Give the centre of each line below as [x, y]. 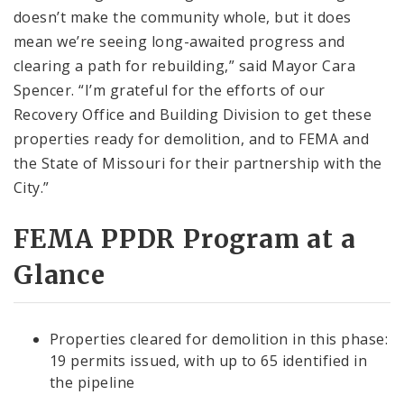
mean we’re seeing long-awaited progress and [179, 41]
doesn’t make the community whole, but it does [183, 17]
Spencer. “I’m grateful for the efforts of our [170, 90]
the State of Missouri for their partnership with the [198, 163]
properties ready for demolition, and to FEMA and [192, 138]
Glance [60, 275]
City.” [32, 187]
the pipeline [92, 383]
